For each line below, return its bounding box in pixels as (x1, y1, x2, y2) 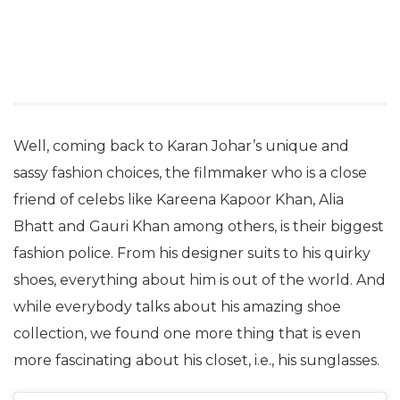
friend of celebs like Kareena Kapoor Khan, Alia (13, 191, 344, 208)
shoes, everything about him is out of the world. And (13, 271, 386, 288)
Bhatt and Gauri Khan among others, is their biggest (13, 218, 384, 235)
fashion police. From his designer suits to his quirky (13, 245, 371, 262)
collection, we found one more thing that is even (13, 325, 361, 342)
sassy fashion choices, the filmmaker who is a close (13, 164, 367, 181)
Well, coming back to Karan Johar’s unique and (13, 137, 349, 154)
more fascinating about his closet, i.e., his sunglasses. (13, 352, 379, 369)
